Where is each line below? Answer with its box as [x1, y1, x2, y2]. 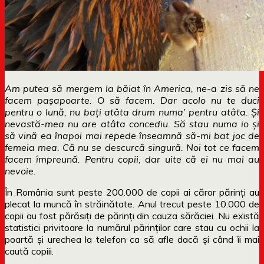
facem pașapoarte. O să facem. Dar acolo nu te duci [5, 94, 259, 106]
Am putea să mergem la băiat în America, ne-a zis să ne [5, 82, 259, 94]
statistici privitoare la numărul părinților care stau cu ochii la [5, 221, 259, 233]
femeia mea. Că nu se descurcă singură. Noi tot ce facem [5, 141, 259, 153]
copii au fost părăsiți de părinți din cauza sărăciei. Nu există [5, 209, 259, 222]
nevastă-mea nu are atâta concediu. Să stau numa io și [5, 117, 259, 130]
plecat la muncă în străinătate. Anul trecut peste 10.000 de [5, 197, 259, 210]
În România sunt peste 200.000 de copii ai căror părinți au [5, 186, 259, 198]
